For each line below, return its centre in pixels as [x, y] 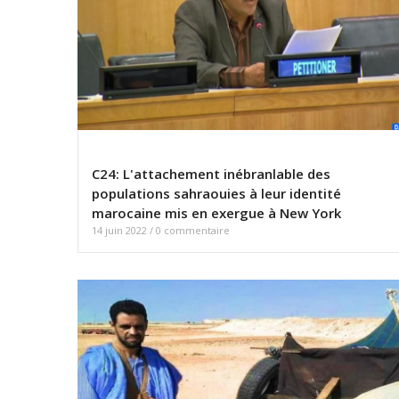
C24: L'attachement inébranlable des [211, 174]
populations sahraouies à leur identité [216, 194]
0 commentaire [193, 231]
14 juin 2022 [121, 231]
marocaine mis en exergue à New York [216, 213]
